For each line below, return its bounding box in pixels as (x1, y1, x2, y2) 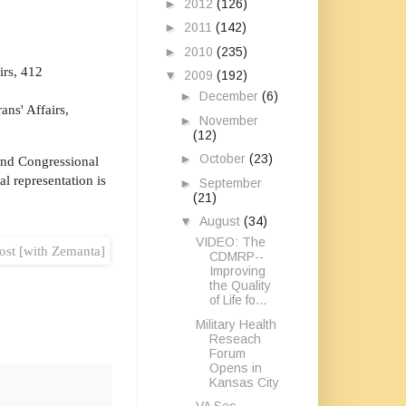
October (198, 151, 249, 166)
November (198, 112, 258, 128)
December (198, 89, 262, 103)
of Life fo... (208, 293, 266, 307)
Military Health (195, 316, 276, 332)
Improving (208, 264, 266, 278)
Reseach (208, 331, 261, 346)
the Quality (208, 278, 271, 293)
